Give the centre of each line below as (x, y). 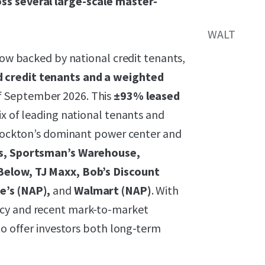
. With (165, 190)
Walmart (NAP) (112, 190)
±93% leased (147, 96)
